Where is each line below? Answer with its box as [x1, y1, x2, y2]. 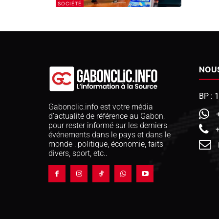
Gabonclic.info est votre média [48, 102, 153, 111]
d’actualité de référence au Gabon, [48, 111, 165, 121]
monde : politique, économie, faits [48, 139, 163, 149]
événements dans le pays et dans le [48, 130, 171, 139]
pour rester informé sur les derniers [48, 120, 167, 130]
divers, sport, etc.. [48, 148, 108, 158]
